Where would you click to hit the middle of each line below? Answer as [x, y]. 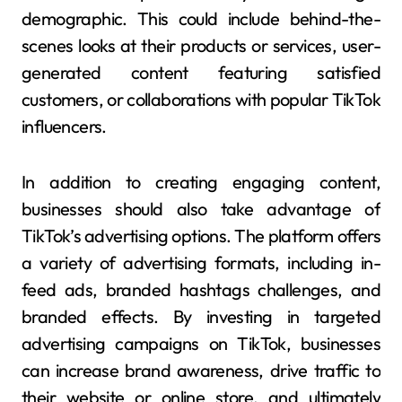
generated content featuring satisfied [201, 72]
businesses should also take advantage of [201, 208]
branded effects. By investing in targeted [201, 316]
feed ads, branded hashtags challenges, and [201, 289]
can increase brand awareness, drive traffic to [201, 370]
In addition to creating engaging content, [201, 181]
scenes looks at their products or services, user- [201, 45]
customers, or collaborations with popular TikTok [201, 99]
